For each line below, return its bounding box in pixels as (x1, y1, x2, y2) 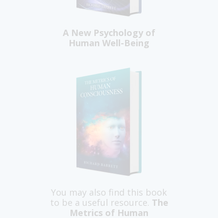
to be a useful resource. (50, 197, 152, 209)
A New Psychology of (63, 27, 155, 39)
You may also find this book (51, 186, 167, 199)
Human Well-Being (69, 37, 149, 49)
